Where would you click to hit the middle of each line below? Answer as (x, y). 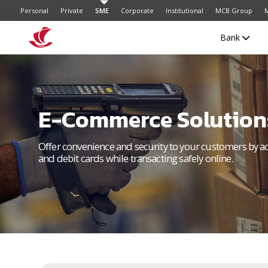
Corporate (137, 10)
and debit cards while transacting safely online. (136, 158)
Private (72, 10)
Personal (34, 10)
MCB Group (234, 10)
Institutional (185, 10)
